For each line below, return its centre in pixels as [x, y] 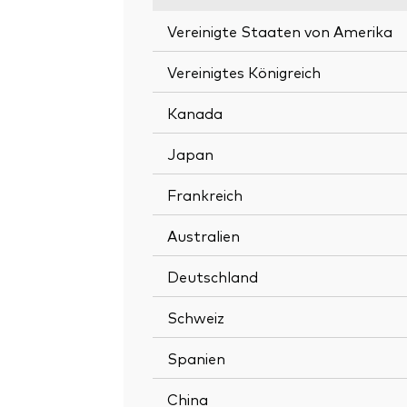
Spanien [196, 357]
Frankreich [205, 194]
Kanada [195, 112]
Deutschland [213, 276]
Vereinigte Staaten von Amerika [280, 30]
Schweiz [196, 317]
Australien [203, 235]
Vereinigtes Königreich [244, 71]
